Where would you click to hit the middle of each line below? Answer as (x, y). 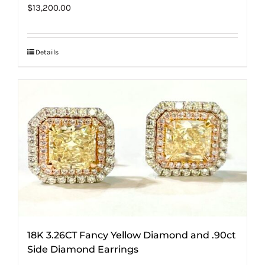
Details (47, 52)
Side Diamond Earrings (83, 249)
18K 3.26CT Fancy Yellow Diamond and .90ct (132, 235)
